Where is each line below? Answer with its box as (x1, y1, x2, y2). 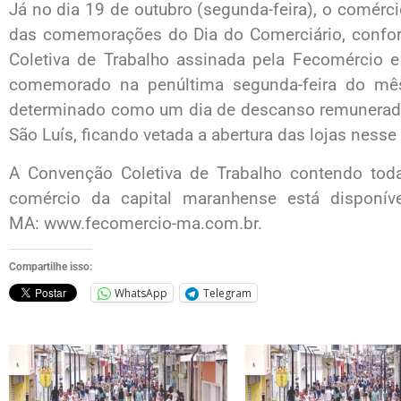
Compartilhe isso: (9, 260, 92, 274)
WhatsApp (115, 285, 167, 301)
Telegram (203, 285, 252, 301)
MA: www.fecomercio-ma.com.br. (9, 212, 262, 234)
